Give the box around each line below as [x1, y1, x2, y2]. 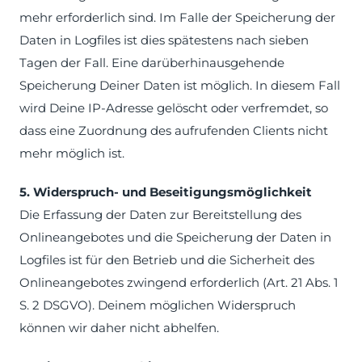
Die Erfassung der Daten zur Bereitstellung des [19, 207, 301, 222]
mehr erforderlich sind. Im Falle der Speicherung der [19, 10, 335, 25]
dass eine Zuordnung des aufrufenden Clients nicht [19, 123, 328, 138]
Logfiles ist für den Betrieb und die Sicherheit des [19, 252, 314, 267]
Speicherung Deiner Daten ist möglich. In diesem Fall [19, 78, 340, 93]
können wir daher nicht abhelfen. [19, 320, 219, 335]
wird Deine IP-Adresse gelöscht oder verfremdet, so [19, 100, 328, 116]
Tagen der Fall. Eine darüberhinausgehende [19, 55, 284, 70]
